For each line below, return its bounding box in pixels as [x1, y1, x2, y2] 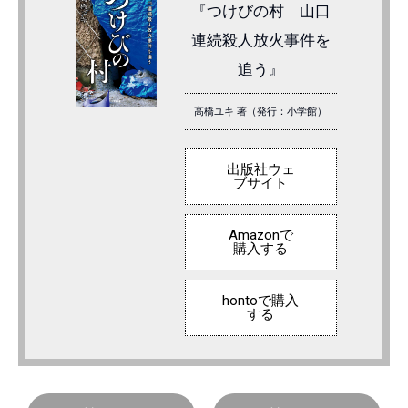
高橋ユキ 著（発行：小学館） [194, 105, 328, 117]
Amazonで [228, 226, 293, 243]
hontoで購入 [222, 291, 300, 309]
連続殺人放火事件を [190, 30, 331, 49]
